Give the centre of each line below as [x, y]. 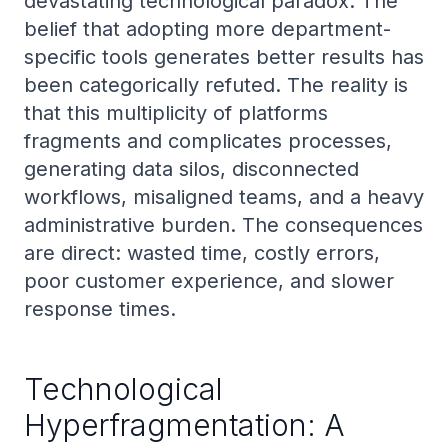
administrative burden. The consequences [223, 225]
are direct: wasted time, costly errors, [202, 253]
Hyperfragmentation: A [184, 425]
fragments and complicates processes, [208, 141]
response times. [100, 309]
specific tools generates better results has [224, 57]
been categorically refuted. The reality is [216, 85]
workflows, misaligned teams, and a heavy [224, 197]
